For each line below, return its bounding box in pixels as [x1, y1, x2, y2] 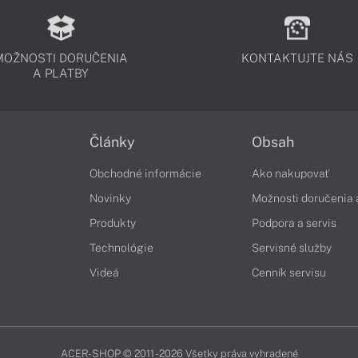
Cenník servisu [252, 266, 326, 279]
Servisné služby [252, 241, 332, 254]
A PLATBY [33, 66, 89, 80]
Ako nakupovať [252, 167, 329, 180]
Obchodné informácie [89, 167, 201, 180]
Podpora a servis [252, 217, 336, 229]
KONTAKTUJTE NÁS [241, 51, 353, 65]
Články [89, 133, 135, 150]
